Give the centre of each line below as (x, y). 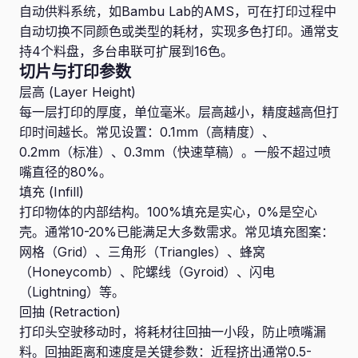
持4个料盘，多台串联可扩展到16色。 (126, 51)
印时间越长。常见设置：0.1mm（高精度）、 (147, 132)
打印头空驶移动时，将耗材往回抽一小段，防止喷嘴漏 (173, 332)
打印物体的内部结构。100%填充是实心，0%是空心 (168, 212)
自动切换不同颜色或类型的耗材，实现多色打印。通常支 (179, 31)
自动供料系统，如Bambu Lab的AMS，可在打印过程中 (178, 11)
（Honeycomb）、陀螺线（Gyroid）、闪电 (147, 272)
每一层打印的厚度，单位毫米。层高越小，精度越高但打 (179, 112)
